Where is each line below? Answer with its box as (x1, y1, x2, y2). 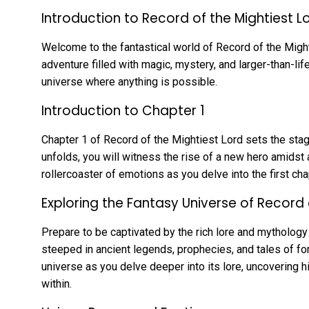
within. (41, 277, 72, 291)
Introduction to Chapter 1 (41, 101, 204, 121)
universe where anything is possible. (41, 75, 217, 89)
